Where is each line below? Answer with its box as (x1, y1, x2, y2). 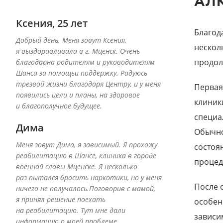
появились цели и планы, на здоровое (16, 90, 140, 100)
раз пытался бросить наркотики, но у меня (16, 173, 162, 183)
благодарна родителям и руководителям (16, 57, 155, 67)
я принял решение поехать (16, 195, 106, 205)
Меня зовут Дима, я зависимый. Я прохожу (16, 140, 157, 150)
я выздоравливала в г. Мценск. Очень (16, 46, 140, 56)
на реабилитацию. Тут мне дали (16, 206, 125, 216)
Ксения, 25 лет (16, 16, 88, 30)
